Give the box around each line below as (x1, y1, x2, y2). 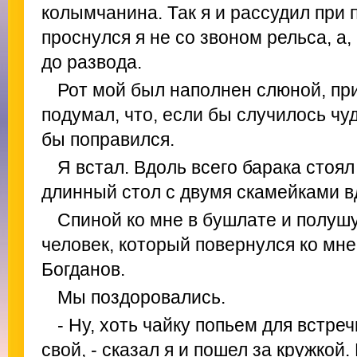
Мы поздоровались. (57, 287, 226, 308)
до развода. (41, 52, 142, 73)
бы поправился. (41, 129, 175, 150)
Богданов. (41, 259, 125, 280)
